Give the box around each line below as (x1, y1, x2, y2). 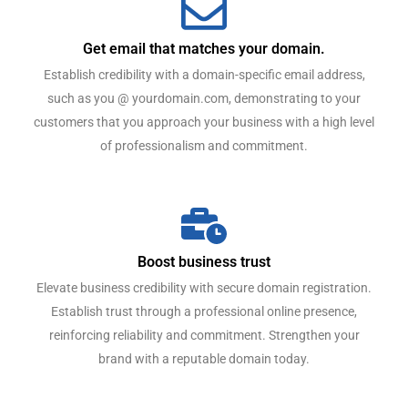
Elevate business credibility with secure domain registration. (36, 280, 372, 296)
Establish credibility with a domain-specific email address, (43, 67, 365, 83)
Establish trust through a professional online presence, (51, 304, 357, 320)
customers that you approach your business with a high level (34, 115, 374, 130)
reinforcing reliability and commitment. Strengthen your (48, 328, 360, 343)
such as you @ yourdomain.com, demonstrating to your (47, 91, 361, 107)
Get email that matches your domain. (83, 40, 325, 58)
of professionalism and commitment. (100, 138, 308, 154)
